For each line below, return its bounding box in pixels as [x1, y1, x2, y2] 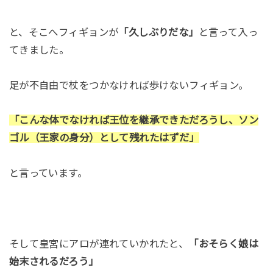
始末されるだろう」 [9, 255, 99, 267]
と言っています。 [9, 168, 88, 179]
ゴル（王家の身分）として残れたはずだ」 [9, 132, 199, 144]
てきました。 [9, 44, 69, 55]
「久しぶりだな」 [118, 26, 199, 38]
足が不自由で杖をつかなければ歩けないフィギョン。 [9, 79, 249, 91]
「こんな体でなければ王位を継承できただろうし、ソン [9, 115, 259, 126]
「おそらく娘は [188, 238, 259, 249]
